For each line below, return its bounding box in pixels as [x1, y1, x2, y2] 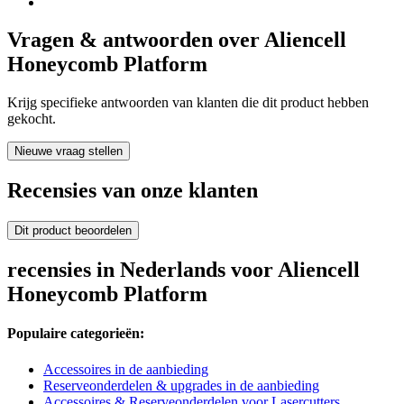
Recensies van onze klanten [7, 179, 258, 203]
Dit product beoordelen [14, 224, 132, 238]
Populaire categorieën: [7, 326, 144, 342]
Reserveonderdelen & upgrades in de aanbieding [43, 377, 319, 393]
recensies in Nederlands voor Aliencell [7, 258, 360, 282]
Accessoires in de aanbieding [43, 361, 208, 377]
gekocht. [7, 111, 56, 127]
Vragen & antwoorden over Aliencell [7, 28, 346, 52]
